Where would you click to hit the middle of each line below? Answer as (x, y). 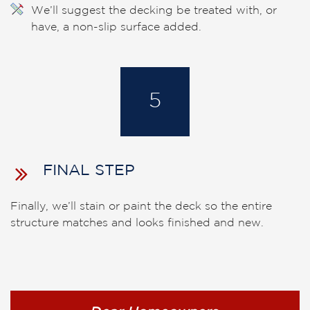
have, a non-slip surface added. (116, 27)
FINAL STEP (89, 171)
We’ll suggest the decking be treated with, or (154, 11)
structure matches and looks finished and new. (137, 223)
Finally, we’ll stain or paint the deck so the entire (141, 207)
